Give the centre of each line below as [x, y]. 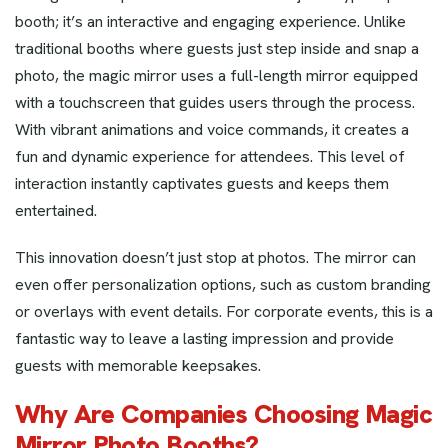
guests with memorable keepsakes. [138, 366]
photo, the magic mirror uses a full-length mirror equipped [216, 76]
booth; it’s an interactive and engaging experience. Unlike [210, 22]
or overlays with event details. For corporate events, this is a [224, 312]
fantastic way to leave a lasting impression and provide [204, 339]
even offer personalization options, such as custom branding [223, 285]
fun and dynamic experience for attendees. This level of [210, 157]
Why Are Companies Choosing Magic [224, 414]
